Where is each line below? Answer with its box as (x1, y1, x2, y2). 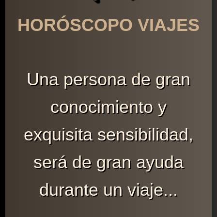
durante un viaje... (39, 180, 178, 200)
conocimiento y (50, 97, 167, 117)
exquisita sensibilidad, (23, 124, 193, 145)
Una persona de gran (26, 69, 190, 90)
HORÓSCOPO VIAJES (17, 15, 200, 35)
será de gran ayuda (33, 152, 184, 172)
